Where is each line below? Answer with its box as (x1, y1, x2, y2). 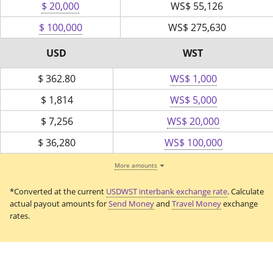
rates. (10, 210, 30, 222)
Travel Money (172, 198, 221, 210)
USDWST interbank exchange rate (106, 186, 227, 197)
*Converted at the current (10, 186, 106, 197)
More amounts (114, 161, 157, 170)
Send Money (108, 198, 154, 210)
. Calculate (227, 186, 264, 197)
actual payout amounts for (10, 198, 108, 210)
